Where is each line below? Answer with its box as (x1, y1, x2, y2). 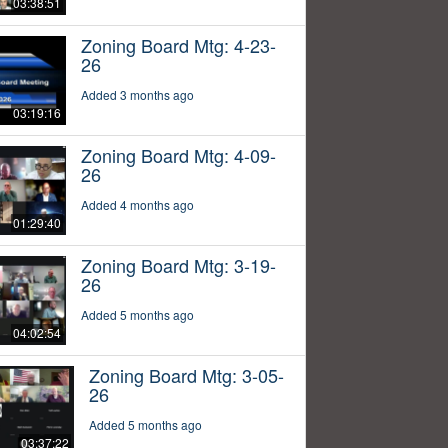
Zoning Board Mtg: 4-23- (80, 32, 276, 59)
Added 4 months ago (80, 196, 194, 214)
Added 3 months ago (80, 86, 194, 104)
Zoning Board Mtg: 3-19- (80, 252, 276, 279)
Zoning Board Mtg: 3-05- (88, 361, 284, 388)
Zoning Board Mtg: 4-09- (80, 142, 276, 169)
